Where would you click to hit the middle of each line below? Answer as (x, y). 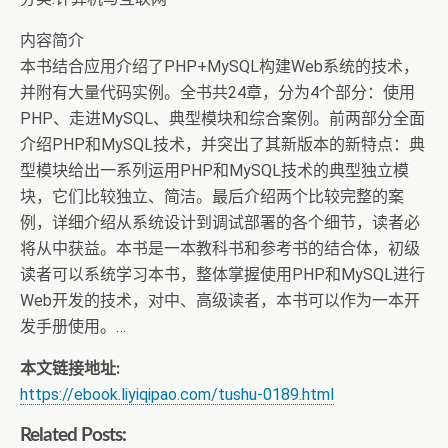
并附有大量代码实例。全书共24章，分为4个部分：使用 (217, 92)
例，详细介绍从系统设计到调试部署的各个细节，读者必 (220, 222)
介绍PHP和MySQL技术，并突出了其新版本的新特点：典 (222, 144)
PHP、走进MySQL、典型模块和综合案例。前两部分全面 (222, 118)
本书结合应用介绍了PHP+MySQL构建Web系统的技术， (219, 66)
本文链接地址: (70, 368)
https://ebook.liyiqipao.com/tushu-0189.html (177, 394)
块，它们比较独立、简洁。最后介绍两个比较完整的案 (212, 196)
